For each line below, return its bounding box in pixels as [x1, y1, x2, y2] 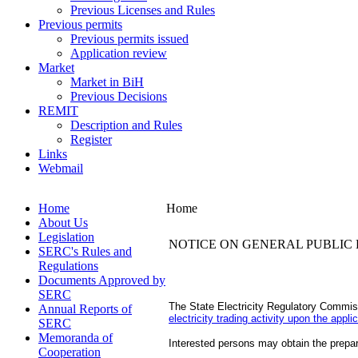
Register [70, 133, 112, 146]
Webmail [38, 161, 83, 175]
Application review [70, 46, 167, 60]
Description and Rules [70, 118, 182, 132]
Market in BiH [70, 75, 144, 89]
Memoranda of [38, 331, 113, 344]
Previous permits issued [70, 32, 189, 46]
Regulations [38, 259, 98, 272]
